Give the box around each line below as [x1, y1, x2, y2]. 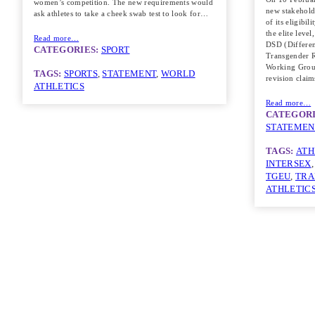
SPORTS [63, 69, 98, 79]
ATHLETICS [34, 82, 84, 92]
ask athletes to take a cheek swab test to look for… [34, 8, 209, 18]
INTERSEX [266, 159, 311, 169]
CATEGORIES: [34, 45, 101, 56]
